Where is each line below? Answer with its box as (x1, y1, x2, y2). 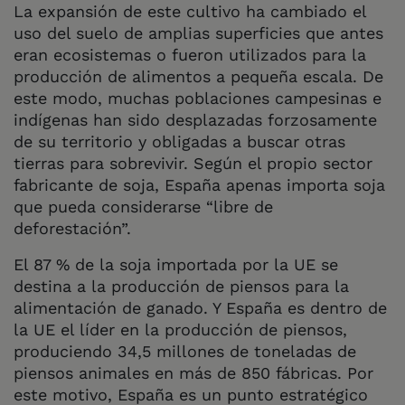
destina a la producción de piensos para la (14, 276, 349, 296)
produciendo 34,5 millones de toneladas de (14, 341, 356, 361)
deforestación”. (14, 218, 131, 238)
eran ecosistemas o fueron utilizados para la (14, 44, 366, 64)
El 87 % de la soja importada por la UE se (14, 254, 338, 274)
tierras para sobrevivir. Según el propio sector (14, 153, 372, 173)
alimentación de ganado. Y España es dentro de (14, 297, 387, 317)
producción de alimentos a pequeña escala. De (14, 66, 383, 86)
